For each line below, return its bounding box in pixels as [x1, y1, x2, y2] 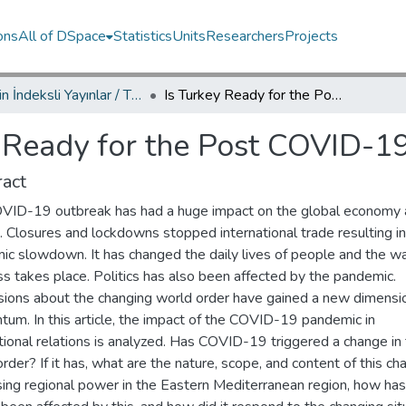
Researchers [206, 26, 285, 46]
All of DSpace [18, 26, 107, 46]
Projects [285, 26, 339, 46]
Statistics [113, 26, 173, 46]
